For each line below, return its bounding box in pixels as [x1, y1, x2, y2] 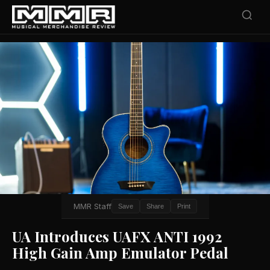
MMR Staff [73, 201, 111, 211]
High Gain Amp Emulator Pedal [12, 243, 228, 262]
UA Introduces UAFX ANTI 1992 [12, 227, 222, 246]
